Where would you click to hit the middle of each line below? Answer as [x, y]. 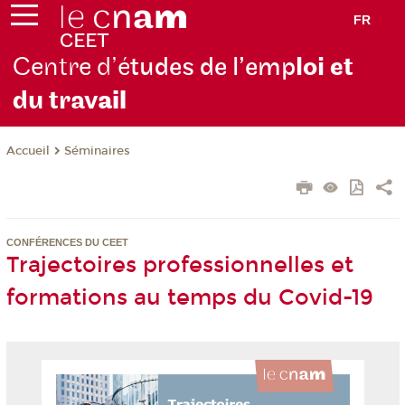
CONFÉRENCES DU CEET [67, 243]
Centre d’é [72, 68]
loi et [325, 68]
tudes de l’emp [213, 68]
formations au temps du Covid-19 [189, 298]
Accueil [28, 151]
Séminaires [97, 151]
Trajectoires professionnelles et [179, 265]
